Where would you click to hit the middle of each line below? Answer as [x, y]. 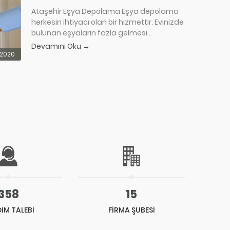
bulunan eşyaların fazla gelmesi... [92, 33]
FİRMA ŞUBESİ [131, 210]
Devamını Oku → [61, 46]
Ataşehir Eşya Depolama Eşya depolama [105, 11]
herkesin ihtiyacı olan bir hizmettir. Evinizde [108, 22]
